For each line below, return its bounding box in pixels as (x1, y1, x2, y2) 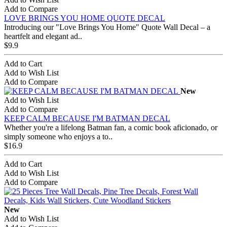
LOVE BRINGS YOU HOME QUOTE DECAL (4, 13, 165, 22)
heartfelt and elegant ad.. (4, 31, 82, 41)
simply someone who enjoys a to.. (4, 132, 112, 141)
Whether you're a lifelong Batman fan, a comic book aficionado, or (4, 123, 217, 132)
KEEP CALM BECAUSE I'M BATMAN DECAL (4, 113, 170, 123)
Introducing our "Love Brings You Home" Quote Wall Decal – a (4, 22, 210, 31)
